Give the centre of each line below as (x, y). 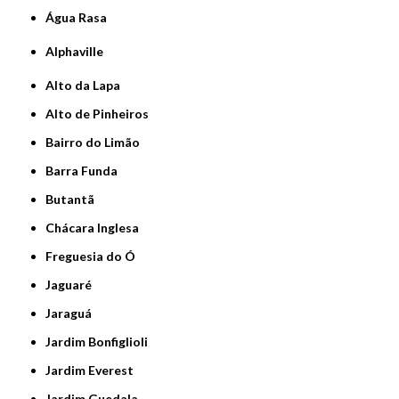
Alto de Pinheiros (102, 113)
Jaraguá (72, 313)
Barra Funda (86, 170)
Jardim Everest (93, 370)
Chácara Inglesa (97, 227)
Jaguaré (72, 284)
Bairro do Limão (97, 142)
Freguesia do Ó (94, 256)
